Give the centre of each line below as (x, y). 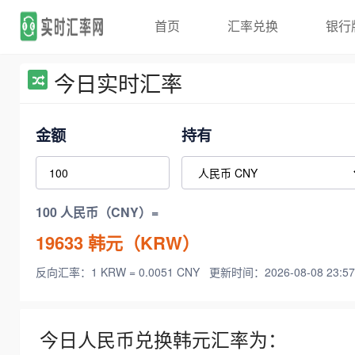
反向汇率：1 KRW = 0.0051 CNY (119, 272)
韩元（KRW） (141, 242)
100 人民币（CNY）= (97, 212)
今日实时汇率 (118, 83)
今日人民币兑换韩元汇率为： (163, 340)
